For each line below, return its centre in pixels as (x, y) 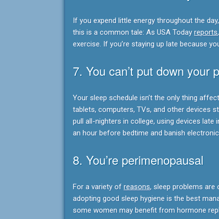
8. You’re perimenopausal (138, 160)
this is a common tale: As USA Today (133, 32)
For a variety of (98, 187)
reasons (137, 187)
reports (206, 32)
